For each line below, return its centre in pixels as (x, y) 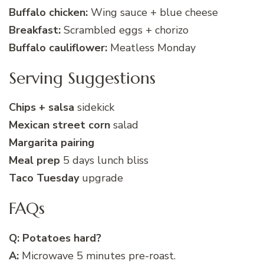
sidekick (94, 108)
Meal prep (34, 161)
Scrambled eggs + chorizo (125, 30)
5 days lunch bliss (104, 161)
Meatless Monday (151, 47)
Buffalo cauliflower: (58, 47)
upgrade (101, 178)
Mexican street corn (60, 125)
